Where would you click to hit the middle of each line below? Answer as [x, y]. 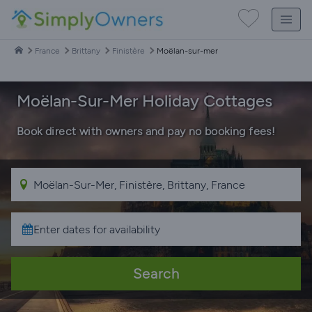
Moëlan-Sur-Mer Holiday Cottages [145, 101]
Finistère [128, 51]
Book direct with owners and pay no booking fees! [146, 131]
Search [156, 274]
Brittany [86, 51]
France [47, 51]
